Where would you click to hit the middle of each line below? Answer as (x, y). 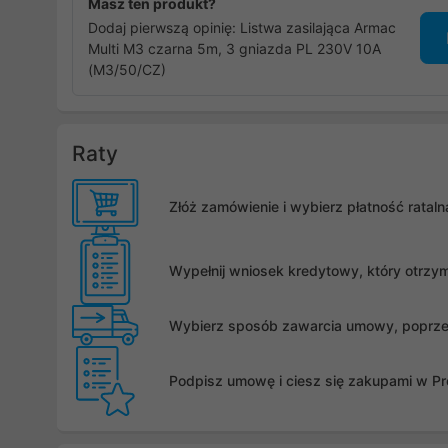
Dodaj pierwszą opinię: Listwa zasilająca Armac (242, 27)
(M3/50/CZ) (127, 69)
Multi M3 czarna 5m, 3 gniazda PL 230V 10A (234, 48)
